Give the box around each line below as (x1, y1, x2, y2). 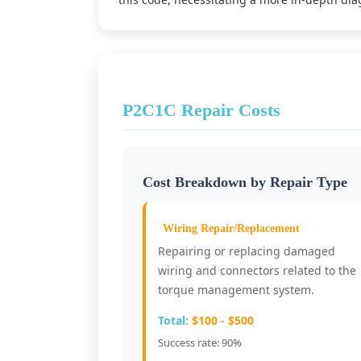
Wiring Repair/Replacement (163, 222, 300, 234)
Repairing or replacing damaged (158, 243, 335, 259)
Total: (158, 313, 189, 328)
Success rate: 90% (158, 335, 242, 350)
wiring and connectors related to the (158, 263, 356, 278)
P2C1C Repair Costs (122, 100, 280, 120)
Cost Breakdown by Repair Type (143, 174, 347, 190)
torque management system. (158, 282, 314, 297)
